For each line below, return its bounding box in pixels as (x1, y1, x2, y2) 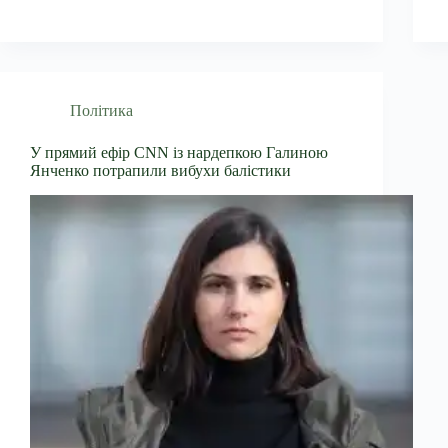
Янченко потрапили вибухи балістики (30, 161, 291, 179)
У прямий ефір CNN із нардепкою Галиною (30, 143, 328, 161)
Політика (70, 101, 133, 119)
